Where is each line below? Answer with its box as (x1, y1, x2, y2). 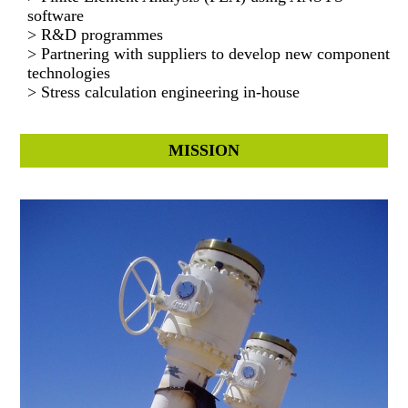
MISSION (168, 141, 240, 160)
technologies (27, 64, 111, 83)
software (27, 6, 85, 25)
